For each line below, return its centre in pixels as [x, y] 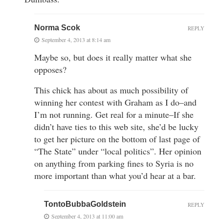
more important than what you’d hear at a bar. [115, 175]
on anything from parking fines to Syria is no [114, 163]
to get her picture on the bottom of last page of [117, 139]
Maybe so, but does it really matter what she [113, 57]
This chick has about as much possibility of [111, 90]
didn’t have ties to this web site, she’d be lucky [116, 126]
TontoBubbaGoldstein [85, 204]
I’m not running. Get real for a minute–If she [114, 114]
